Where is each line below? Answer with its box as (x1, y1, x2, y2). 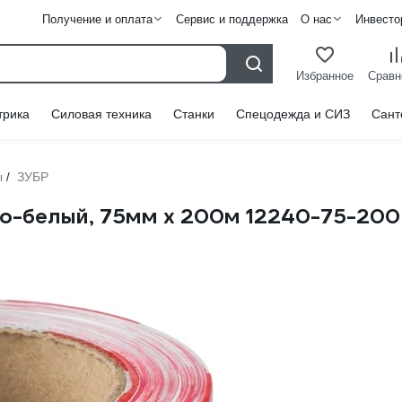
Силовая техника (51, 107, 152, 121)
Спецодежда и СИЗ (236, 107, 350, 121)
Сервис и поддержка (175, 13, 288, 26)
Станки (173, 107, 214, 121)
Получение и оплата (41, 13, 153, 26)
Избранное (296, 68, 354, 83)
